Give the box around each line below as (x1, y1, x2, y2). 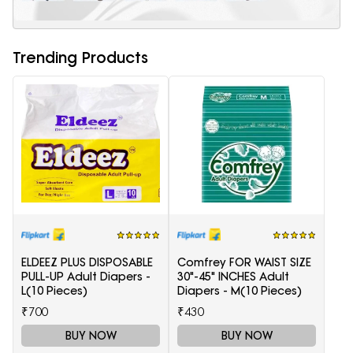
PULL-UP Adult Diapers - (21, 269, 150, 284)
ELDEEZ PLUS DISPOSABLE (21, 255, 153, 270)
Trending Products (13, 48, 148, 68)
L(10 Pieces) (21, 284, 87, 299)
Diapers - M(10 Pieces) (177, 284, 302, 299)
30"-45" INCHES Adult (177, 269, 289, 284)
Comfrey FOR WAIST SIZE (177, 255, 311, 270)
